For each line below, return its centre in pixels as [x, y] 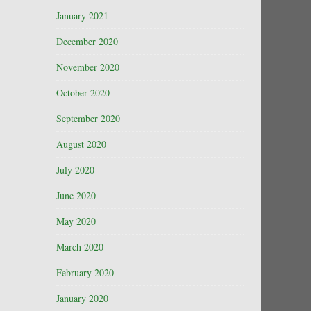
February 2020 [85, 272]
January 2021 [82, 16]
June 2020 [76, 195]
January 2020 [82, 298]
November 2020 [88, 67]
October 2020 [83, 93]
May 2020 [76, 221]
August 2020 [81, 144]
